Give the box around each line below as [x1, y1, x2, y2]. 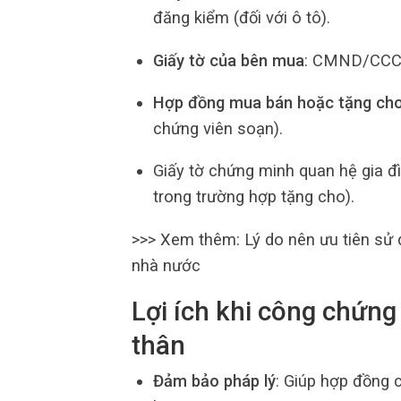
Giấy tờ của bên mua [152, 50, 304, 70]
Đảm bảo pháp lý [152, 371, 276, 391]
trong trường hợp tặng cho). [152, 187, 354, 207]
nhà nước [132, 255, 200, 275]
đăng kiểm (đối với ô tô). [152, 8, 330, 28]
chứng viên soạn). [152, 119, 283, 139]
